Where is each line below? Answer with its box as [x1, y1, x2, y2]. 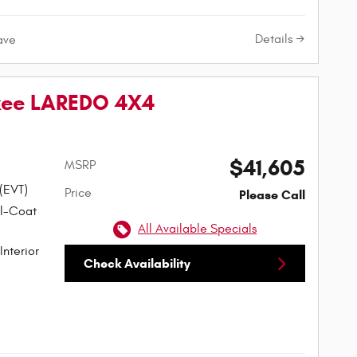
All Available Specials [138, 222, 257, 237]
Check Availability [83, 256, 190, 272]
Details [255, 32, 292, 47]
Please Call [238, 187, 305, 203]
